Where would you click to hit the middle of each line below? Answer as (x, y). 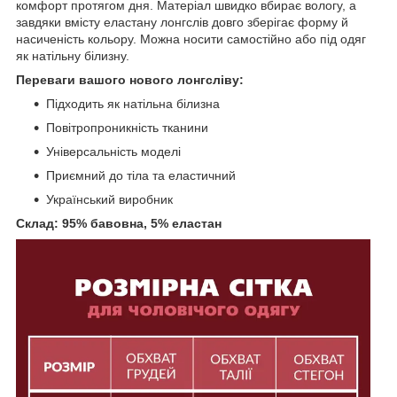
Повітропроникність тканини (127, 127)
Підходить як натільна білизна (133, 103)
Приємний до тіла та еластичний (141, 175)
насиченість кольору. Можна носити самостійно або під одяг (191, 39)
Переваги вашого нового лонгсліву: (130, 79)
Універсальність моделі (113, 151)
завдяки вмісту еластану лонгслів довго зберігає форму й (182, 22)
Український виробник (109, 199)
